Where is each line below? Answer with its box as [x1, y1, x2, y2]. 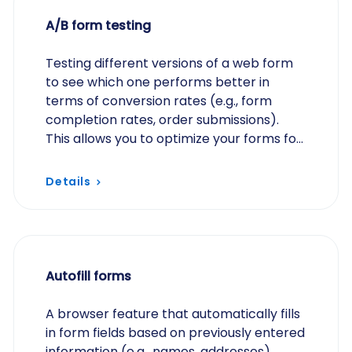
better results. [46, 148, 134, 167]
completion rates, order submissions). [46, 111, 280, 129]
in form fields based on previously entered [46, 324, 306, 342]
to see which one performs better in [46, 73, 270, 91]
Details [46, 174, 91, 189]
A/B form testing [46, 16, 152, 35]
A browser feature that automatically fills [46, 305, 301, 323]
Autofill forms [46, 267, 132, 285]
